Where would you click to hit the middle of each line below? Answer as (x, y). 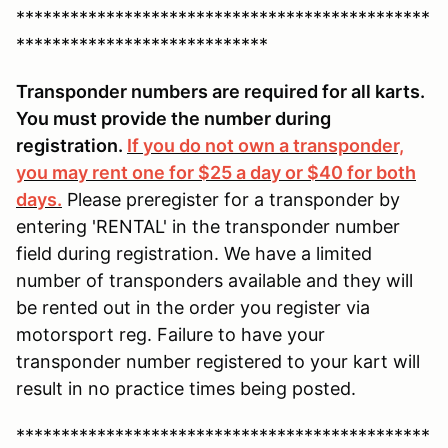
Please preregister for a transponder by (231, 199)
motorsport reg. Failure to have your (170, 334)
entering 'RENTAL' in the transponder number (208, 226)
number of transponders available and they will (214, 280)
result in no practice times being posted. (188, 388)
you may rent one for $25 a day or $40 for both (216, 172)
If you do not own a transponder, (265, 145)
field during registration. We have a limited (194, 253)
